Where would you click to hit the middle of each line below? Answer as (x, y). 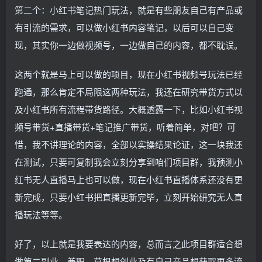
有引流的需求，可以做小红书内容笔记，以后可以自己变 (124, 27)
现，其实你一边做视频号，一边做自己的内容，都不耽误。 (129, 45)
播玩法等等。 (41, 214)
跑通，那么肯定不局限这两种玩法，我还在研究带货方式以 (129, 92)
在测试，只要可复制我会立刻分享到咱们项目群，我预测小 (129, 162)
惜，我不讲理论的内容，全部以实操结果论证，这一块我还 (129, 144)
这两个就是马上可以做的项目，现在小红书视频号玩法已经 (129, 74)
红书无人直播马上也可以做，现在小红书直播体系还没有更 (129, 179)
